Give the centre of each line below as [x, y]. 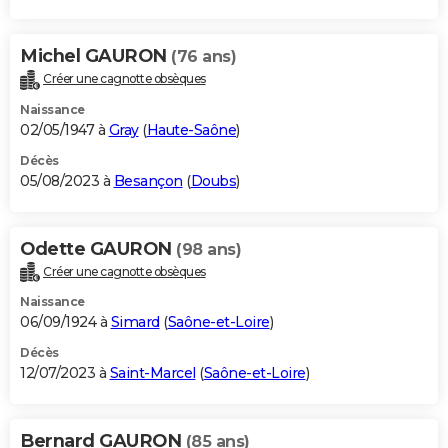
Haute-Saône [191, 129]
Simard [135, 322]
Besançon [148, 180]
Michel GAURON [95, 55]
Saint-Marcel [152, 373]
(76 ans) [203, 56]
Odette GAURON [98, 248]
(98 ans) [208, 249]
